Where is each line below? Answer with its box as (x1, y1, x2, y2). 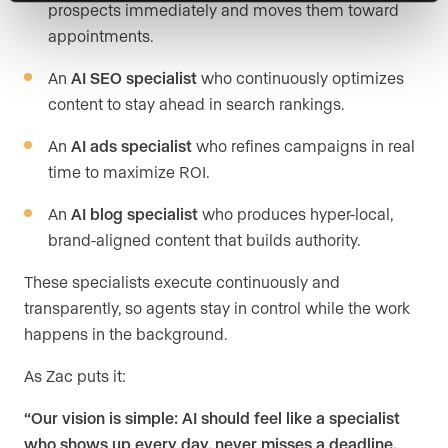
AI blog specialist (71, 204, 198, 224)
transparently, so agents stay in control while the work (24, 298, 410, 318)
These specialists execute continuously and (24, 272, 340, 292)
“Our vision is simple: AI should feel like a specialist (24, 408, 400, 428)
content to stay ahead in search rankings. (48, 94, 345, 114)
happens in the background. (24, 324, 228, 344)
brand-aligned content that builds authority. (48, 230, 361, 250)
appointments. (48, 26, 154, 46)
